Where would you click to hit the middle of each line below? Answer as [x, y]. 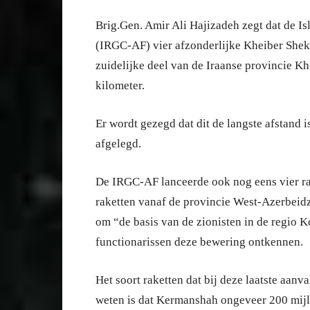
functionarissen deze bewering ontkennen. [199, 242]
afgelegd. [118, 144]
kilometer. [120, 85]
